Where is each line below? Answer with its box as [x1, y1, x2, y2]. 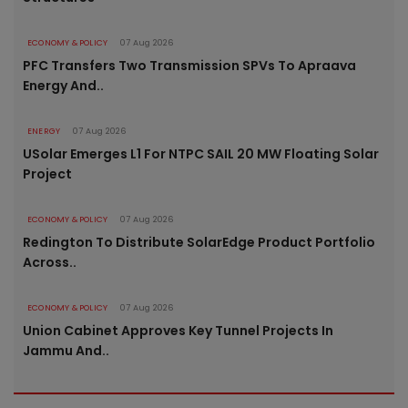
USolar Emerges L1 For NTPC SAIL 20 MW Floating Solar [23, 145, 379, 164]
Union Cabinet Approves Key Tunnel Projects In [23, 321, 333, 341]
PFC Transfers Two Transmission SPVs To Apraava [23, 56, 356, 76]
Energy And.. [23, 76, 104, 96]
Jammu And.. [23, 342, 109, 361]
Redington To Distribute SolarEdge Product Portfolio [23, 233, 375, 252]
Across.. [23, 253, 76, 272]
